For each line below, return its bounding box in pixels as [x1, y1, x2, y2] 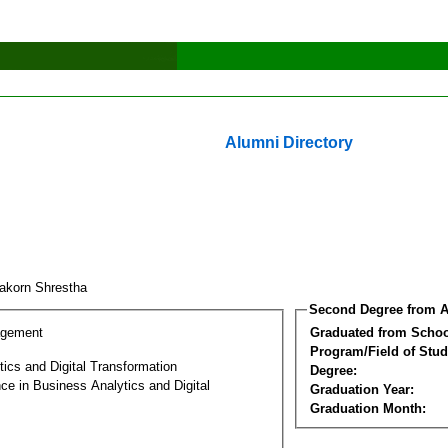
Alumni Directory [225, 134, 353, 151]
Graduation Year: [310, 381, 414, 397]
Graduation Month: [310, 400, 426, 416]
